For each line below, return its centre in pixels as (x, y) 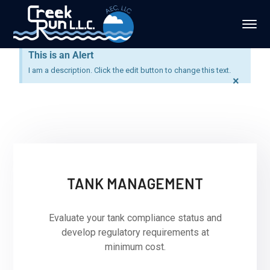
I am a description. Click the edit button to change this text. (130, 70)
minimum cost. (135, 247)
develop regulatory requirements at (135, 232)
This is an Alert (61, 55)
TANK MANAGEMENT (135, 184)
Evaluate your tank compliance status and (135, 218)
